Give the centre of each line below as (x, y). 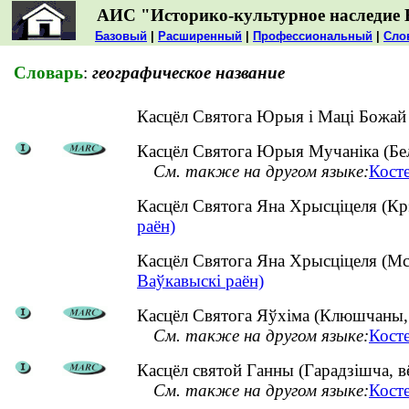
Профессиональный (313, 36)
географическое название (189, 72)
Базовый (121, 36)
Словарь (48, 72)
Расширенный (200, 36)
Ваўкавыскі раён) (200, 281)
